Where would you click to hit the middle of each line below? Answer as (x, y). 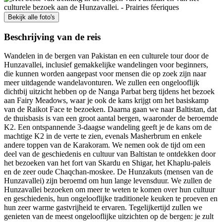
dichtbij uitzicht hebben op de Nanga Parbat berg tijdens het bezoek (109, 92)
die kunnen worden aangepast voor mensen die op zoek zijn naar (105, 74)
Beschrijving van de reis (52, 37)
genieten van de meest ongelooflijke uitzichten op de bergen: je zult (109, 217)
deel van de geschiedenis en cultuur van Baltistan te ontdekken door (110, 154)
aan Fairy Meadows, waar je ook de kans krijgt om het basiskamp (106, 101)
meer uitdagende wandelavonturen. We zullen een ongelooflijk (102, 83)
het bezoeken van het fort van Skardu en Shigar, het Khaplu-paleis (107, 163)
